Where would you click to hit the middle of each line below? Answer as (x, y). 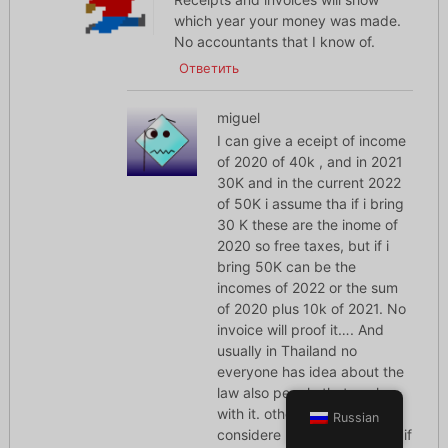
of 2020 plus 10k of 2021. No (311, 309)
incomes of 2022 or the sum (307, 288)
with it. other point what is (300, 414)
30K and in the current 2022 (308, 183)
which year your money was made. (288, 21)
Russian (356, 417)
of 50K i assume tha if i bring (310, 204)
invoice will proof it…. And (300, 330)
